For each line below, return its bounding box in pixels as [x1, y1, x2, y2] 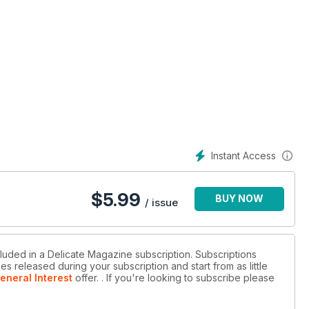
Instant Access [211, 150, 276, 161]
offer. [72, 272, 99, 284]
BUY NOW [215, 192, 263, 205]
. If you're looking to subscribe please [99, 272, 275, 284]
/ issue [145, 196, 178, 210]
